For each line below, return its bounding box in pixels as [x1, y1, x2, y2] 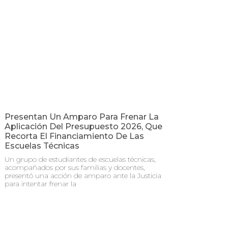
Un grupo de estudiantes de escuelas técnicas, [5, 155, 156, 164]
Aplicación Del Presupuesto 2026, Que [5, 122, 162, 132]
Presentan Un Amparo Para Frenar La [5, 112, 159, 122]
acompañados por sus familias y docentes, [5, 163, 145, 173]
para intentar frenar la [5, 179, 76, 189]
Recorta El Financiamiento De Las [5, 131, 144, 141]
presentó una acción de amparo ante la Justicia [5, 171, 161, 181]
